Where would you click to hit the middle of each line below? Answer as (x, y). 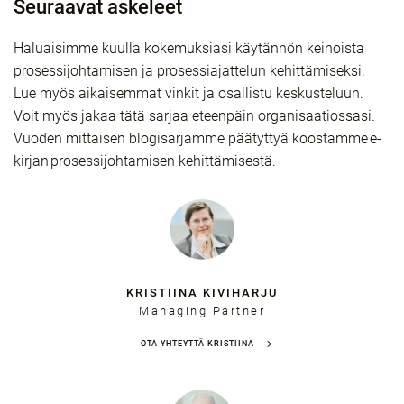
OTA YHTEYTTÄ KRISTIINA (197, 344)
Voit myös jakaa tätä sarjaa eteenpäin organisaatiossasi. (194, 116)
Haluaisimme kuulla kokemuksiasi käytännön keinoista (189, 48)
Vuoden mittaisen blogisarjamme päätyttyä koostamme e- (197, 138)
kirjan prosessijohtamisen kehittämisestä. (146, 161)
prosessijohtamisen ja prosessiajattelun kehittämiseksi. (189, 71)
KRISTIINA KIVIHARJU (202, 293)
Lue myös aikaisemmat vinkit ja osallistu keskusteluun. (188, 93)
